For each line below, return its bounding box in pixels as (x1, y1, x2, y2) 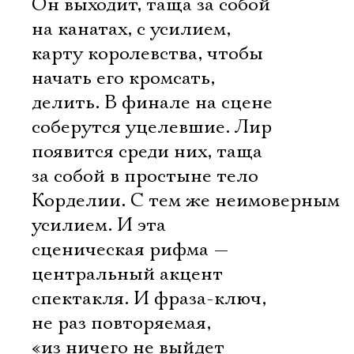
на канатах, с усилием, (32, 17, 231, 41)
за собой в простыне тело (32, 164, 258, 188)
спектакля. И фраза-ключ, (32, 287, 266, 311)
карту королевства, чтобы (32, 42, 263, 66)
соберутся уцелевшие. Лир (32, 115, 272, 139)
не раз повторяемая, (32, 311, 211, 335)
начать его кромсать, (32, 66, 215, 90)
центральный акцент (32, 262, 223, 286)
